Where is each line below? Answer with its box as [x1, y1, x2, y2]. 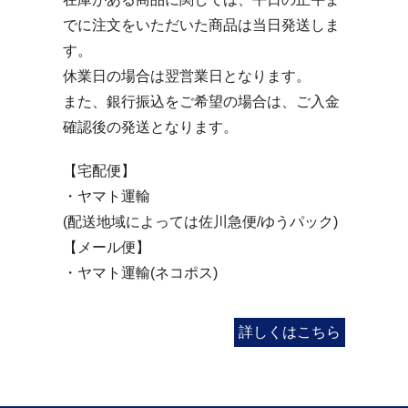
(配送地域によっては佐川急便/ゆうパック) [63, 214, 338, 230]
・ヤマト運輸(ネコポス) [63, 265, 218, 281]
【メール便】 [63, 240, 150, 256]
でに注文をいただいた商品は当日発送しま [63, 17, 340, 34]
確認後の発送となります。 [63, 119, 238, 136]
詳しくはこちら [239, 324, 341, 341]
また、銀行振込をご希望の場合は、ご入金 [63, 94, 340, 110]
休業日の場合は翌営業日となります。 [63, 68, 311, 85]
